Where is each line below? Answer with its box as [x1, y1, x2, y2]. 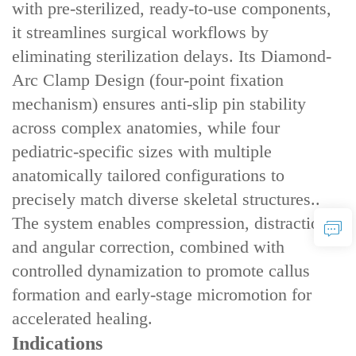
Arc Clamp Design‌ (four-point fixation [12, 69, 284, 90]
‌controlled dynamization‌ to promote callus [12, 260, 310, 281]
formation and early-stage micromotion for [12, 284, 311, 304]
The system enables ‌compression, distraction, [12, 212, 333, 233]
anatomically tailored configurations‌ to [12, 164, 284, 185]
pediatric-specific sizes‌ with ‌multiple [12, 141, 272, 161]
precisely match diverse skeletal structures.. [12, 188, 320, 209]
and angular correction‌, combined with [12, 236, 284, 257]
